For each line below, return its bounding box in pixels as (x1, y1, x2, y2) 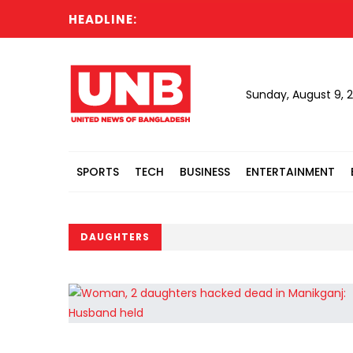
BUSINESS (180, 164, 230, 180)
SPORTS (76, 164, 119, 180)
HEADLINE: (69, 11, 137, 28)
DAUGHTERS (80, 230, 150, 243)
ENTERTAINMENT (246, 164, 335, 180)
